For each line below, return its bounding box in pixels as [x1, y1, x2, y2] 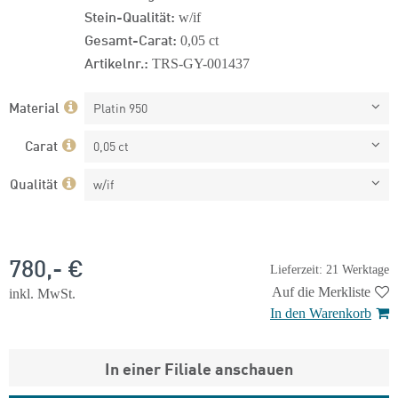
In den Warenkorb [270, 306, 371, 321]
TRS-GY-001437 [152, 56, 250, 71]
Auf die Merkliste [272, 284, 370, 299]
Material [9, 97, 60, 116]
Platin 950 [93, 99, 147, 115]
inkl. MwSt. [9, 286, 76, 301]
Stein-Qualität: [84, 5, 175, 26]
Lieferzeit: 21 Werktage [270, 262, 389, 276]
